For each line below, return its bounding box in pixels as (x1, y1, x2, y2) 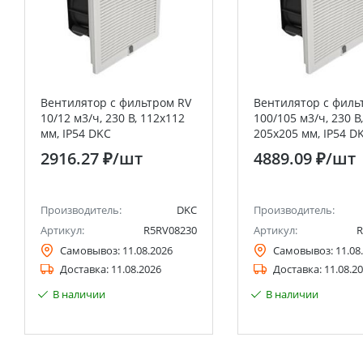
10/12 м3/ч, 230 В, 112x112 (41, 110, 185, 126)
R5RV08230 (143, 223, 197, 237)
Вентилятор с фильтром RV (41, 95, 191, 110)
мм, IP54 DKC (41, 126, 111, 141)
